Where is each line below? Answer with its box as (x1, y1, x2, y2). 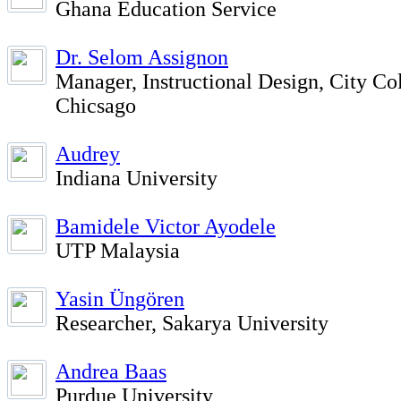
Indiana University (55, 166, 218, 190)
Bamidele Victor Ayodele (55, 215, 276, 238)
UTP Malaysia (55, 239, 180, 262)
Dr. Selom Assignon (55, 46, 228, 69)
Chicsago (55, 94, 136, 117)
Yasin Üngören (55, 287, 184, 311)
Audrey (55, 142, 120, 166)
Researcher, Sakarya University (55, 311, 328, 335)
